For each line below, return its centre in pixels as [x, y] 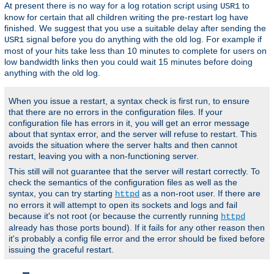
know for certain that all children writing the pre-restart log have [126, 17]
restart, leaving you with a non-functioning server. [104, 156]
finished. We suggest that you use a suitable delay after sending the [135, 28]
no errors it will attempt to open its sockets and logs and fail [123, 205]
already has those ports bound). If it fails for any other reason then [137, 227]
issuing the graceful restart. [61, 249]
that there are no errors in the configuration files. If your [116, 112]
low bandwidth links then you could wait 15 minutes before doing [128, 61]
